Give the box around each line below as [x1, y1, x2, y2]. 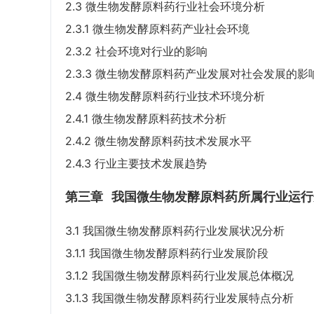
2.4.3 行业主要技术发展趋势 [65, 156, 207, 171]
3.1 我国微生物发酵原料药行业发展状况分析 [65, 224, 285, 238]
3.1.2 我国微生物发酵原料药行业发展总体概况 [65, 268, 294, 283]
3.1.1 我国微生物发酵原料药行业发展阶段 [65, 246, 268, 261]
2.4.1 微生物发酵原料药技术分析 [65, 111, 226, 126]
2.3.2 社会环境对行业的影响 [65, 44, 207, 59]
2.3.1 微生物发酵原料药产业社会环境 [65, 22, 250, 36]
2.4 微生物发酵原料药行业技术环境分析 [65, 89, 265, 104]
